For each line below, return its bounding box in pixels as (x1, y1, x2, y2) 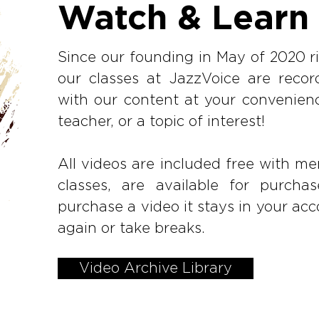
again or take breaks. (58, 221, 214, 236)
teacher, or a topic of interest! (58, 115, 265, 129)
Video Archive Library (79, 261, 232, 276)
